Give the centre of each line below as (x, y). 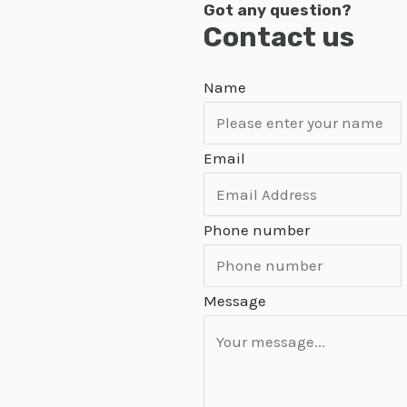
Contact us (279, 37)
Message (235, 301)
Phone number (257, 229)
